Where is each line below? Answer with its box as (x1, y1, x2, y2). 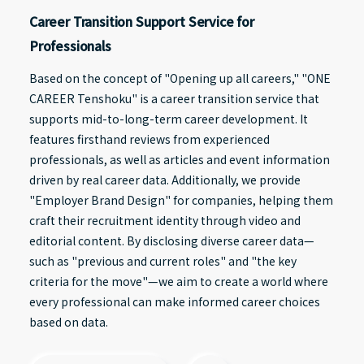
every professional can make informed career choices (28, 293, 320, 310)
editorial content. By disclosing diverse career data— (28, 232, 314, 249)
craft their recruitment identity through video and (28, 212, 301, 229)
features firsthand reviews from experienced (28, 131, 270, 148)
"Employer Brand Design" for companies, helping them (28, 192, 333, 209)
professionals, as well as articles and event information (28, 151, 330, 168)
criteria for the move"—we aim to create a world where (28, 273, 328, 290)
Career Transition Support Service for (28, 11, 254, 32)
